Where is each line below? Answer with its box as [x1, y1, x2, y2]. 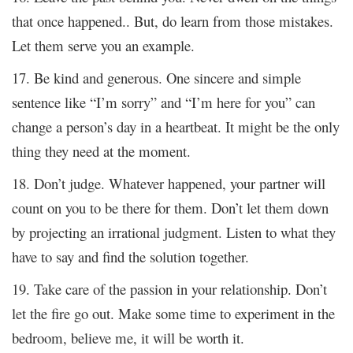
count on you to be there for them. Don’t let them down [12, 197, 329, 217]
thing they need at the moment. [12, 140, 191, 161]
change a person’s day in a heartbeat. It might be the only [12, 116, 340, 136]
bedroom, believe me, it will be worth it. [12, 327, 244, 347]
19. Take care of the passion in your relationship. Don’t [12, 278, 327, 299]
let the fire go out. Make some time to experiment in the [12, 303, 335, 323]
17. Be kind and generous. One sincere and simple [12, 67, 301, 87]
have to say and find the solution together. [12, 246, 249, 266]
